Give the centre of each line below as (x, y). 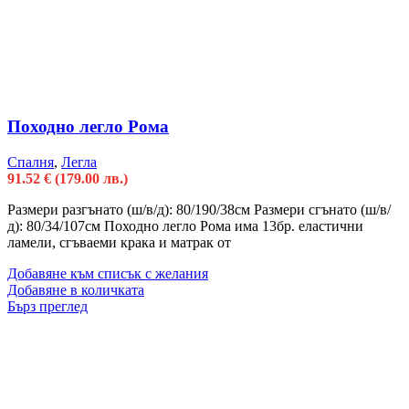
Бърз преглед (47, 306)
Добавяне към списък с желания (108, 273)
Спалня (31, 162)
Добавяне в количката (76, 289)
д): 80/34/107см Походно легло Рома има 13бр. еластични (185, 225)
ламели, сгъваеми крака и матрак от (119, 242)
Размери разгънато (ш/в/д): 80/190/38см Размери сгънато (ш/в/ (199, 209)
